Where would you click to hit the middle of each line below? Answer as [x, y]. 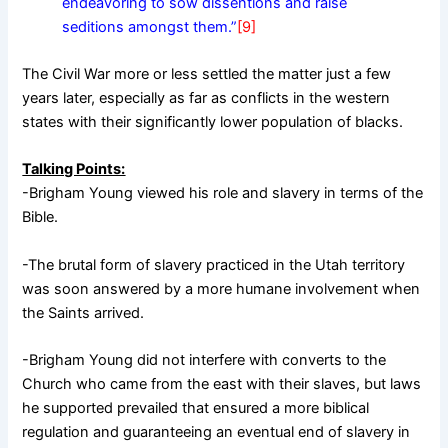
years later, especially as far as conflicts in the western [206, 98]
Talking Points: [74, 169]
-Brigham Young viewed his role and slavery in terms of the [223, 193]
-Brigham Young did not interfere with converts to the [204, 360]
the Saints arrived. [83, 312]
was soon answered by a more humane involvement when [221, 288]
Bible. [40, 217]
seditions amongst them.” [150, 26]
